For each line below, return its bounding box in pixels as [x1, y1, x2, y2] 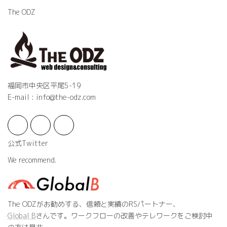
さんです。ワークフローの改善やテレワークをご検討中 [35, 210, 213, 220]
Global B [8, 210, 35, 220]
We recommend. [8, 155, 56, 165]
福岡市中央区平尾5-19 [8, 81, 81, 91]
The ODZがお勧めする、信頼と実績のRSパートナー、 [8, 199, 180, 209]
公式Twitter [8, 138, 48, 148]
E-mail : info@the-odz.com [8, 92, 96, 102]
